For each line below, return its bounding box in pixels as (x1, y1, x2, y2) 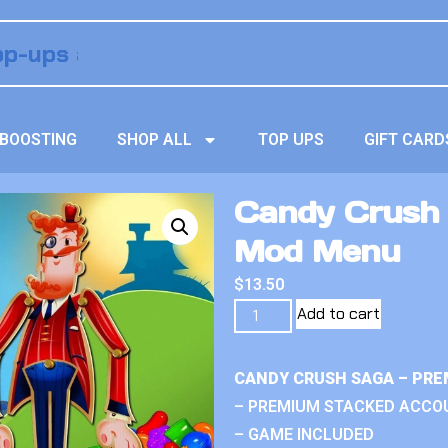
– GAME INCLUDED (234, 425, 374, 444)
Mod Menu (234, 232, 400, 270)
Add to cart (297, 303, 381, 324)
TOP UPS (258, 130, 325, 149)
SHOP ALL (117, 130, 193, 149)
